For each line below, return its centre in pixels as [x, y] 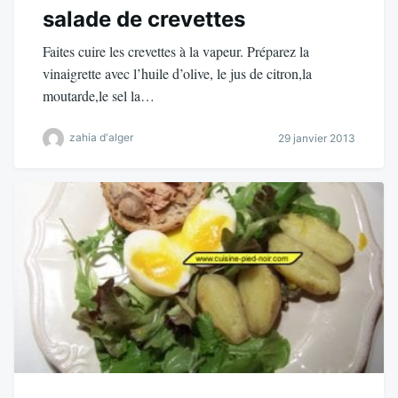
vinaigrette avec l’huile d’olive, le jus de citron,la [177, 73]
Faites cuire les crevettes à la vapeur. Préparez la [176, 51]
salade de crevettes [144, 19]
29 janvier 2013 [317, 139]
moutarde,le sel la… [99, 95]
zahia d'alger [101, 137]
